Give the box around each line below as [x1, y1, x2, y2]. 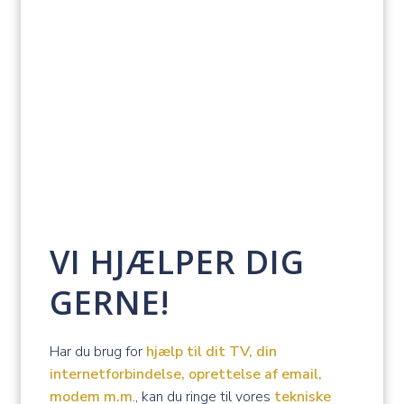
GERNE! [50, 280, 170, 325]
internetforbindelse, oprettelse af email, [50, 363, 322, 384]
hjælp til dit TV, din [146, 341, 277, 362]
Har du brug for [50, 341, 146, 362]
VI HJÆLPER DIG [50, 239, 305, 284]
